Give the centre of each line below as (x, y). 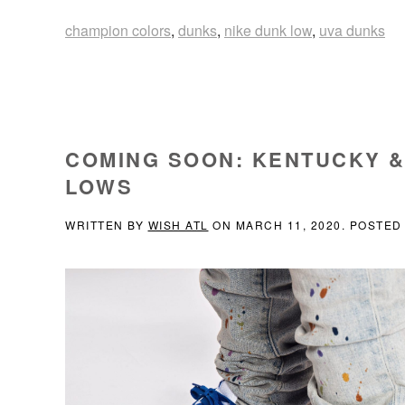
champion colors (118, 30)
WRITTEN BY (107, 224)
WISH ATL (178, 224)
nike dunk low (268, 30)
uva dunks (352, 30)
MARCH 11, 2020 (288, 224)
